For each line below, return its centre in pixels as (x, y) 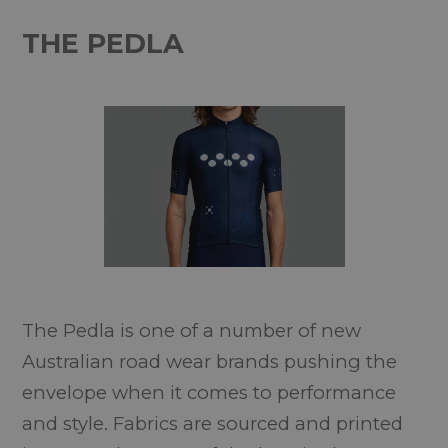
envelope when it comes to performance (209, 392)
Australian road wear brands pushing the (210, 361)
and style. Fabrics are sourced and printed (213, 423)
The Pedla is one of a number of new (192, 330)
